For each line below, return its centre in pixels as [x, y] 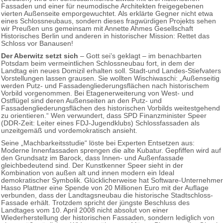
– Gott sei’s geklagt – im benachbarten [140, 56]
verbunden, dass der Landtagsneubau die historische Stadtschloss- [107, 195]
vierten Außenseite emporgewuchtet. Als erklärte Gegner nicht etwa [107, 13]
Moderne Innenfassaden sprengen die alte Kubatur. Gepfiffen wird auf [111, 150]
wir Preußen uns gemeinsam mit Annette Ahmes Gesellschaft [97, 28]
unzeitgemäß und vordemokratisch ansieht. [69, 130]
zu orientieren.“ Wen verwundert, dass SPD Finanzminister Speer [104, 115]
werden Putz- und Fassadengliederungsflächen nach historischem [105, 86]
